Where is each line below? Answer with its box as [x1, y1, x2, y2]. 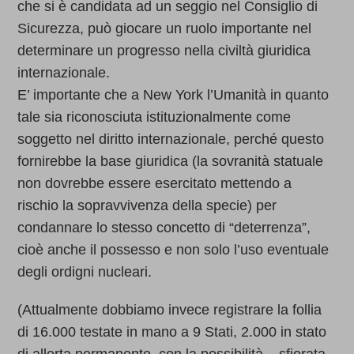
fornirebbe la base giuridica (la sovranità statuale [17, 153, 324, 170]
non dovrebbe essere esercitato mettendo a [17, 175, 292, 192]
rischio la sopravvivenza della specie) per [17, 198, 277, 214]
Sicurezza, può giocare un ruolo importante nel [17, 21, 312, 37]
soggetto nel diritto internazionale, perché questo [17, 131, 325, 148]
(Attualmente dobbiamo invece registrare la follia [17, 302, 322, 318]
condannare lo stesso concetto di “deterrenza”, [17, 220, 311, 236]
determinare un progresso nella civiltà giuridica [17, 43, 311, 59]
